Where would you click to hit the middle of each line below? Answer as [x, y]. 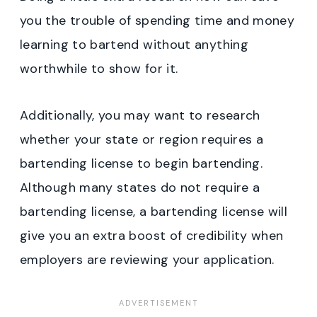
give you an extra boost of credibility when [152, 236]
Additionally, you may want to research [140, 116]
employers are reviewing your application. [147, 260]
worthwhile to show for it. [99, 69]
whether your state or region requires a [142, 140]
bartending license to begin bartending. [142, 164]
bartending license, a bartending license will [154, 212]
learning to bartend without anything [134, 45]
